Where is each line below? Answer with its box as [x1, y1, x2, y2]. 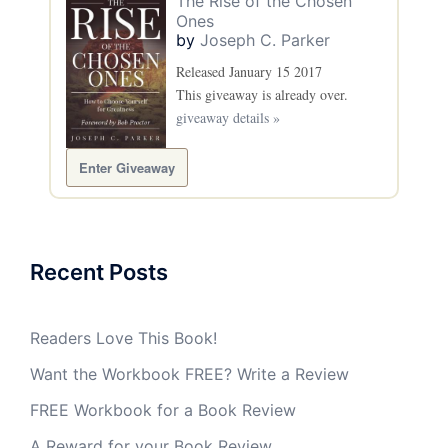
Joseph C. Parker [200, 29, 330, 50]
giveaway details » [176, 107, 280, 127]
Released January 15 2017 [176, 61, 322, 81]
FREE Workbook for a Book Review [30, 400, 296, 421]
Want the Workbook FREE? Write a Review [30, 364, 349, 385]
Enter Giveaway [79, 158, 175, 178]
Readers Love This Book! [30, 328, 217, 349]
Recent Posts [30, 259, 168, 286]
